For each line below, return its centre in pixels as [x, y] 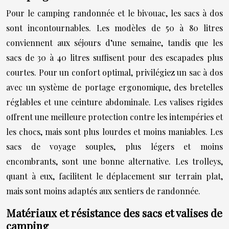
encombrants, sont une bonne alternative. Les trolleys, [114, 161]
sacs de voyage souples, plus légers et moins [114, 146]
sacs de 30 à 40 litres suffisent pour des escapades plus [114, 57]
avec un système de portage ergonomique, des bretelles [114, 87]
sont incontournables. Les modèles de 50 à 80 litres [114, 28]
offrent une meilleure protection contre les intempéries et [114, 117]
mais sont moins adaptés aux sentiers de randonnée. [103, 191]
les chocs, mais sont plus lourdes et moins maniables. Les [114, 131]
